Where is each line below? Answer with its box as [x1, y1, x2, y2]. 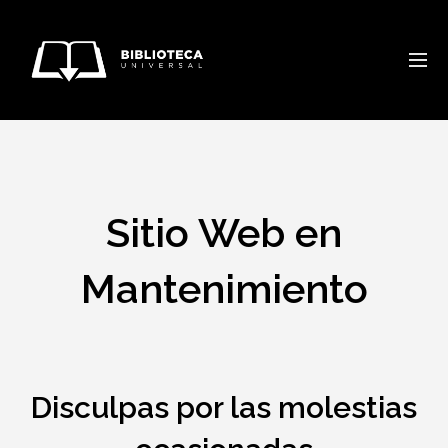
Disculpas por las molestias [31, 390, 417, 425]
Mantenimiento [80, 265, 368, 312]
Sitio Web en [106, 209, 342, 256]
